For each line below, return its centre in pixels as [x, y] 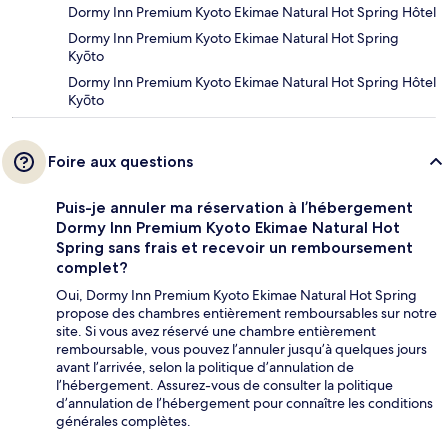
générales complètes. [123, 421]
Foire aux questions [120, 162]
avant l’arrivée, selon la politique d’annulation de [205, 367]
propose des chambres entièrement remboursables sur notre [246, 313]
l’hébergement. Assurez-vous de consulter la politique [224, 385]
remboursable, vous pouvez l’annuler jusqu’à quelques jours [241, 349]
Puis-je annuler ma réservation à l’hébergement [234, 208]
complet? [92, 268]
